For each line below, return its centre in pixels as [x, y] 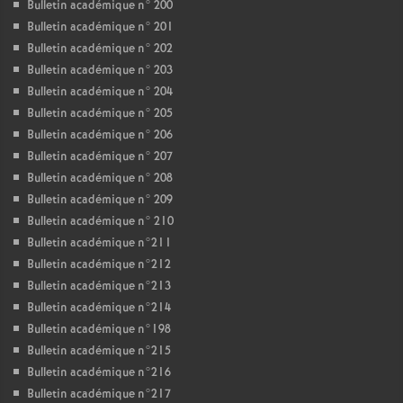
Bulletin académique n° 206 [100, 135]
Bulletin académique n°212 [99, 265]
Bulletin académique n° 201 [100, 27]
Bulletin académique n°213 [99, 287]
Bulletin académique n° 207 [100, 157]
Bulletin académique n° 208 [100, 179]
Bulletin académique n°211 [99, 243]
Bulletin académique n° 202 [100, 49]
